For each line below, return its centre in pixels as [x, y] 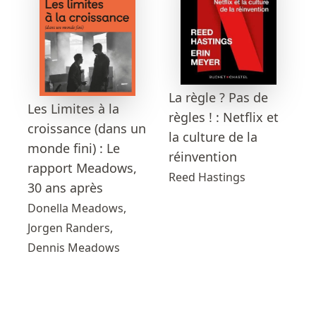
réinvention [203, 157]
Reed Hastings [207, 177]
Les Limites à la [73, 109]
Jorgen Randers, [70, 228]
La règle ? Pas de [218, 98]
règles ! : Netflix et [224, 117]
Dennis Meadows [74, 248]
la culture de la [213, 137]
